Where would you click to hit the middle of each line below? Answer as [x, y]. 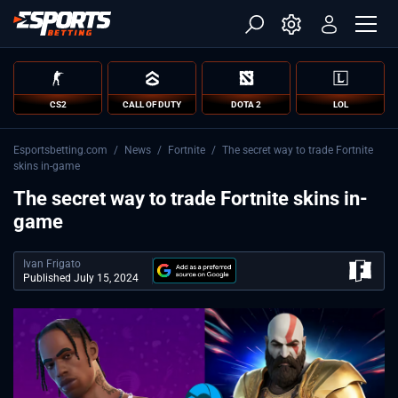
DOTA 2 [246, 104]
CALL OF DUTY [152, 104]
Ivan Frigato [52, 264]
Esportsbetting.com [60, 150]
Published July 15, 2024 [81, 278]
